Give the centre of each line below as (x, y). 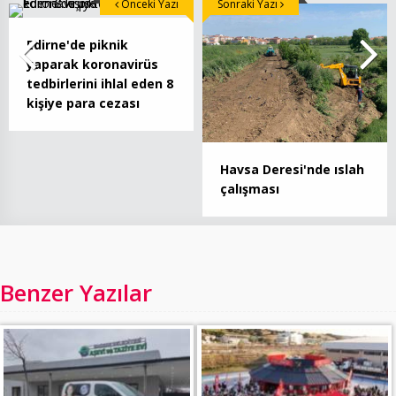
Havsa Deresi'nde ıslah (292, 169)
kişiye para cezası (83, 103)
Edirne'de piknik (77, 45)
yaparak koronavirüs (92, 65)
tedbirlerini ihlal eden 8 (100, 84)
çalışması (250, 188)
